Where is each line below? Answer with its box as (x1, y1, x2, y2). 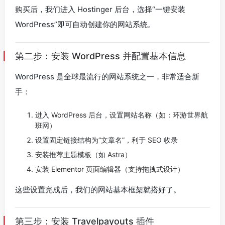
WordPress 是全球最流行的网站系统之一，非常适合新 (15, 72, 199, 81)
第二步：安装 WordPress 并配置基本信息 (15, 51, 186, 61)
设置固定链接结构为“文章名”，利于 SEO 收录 (35, 136, 178, 144)
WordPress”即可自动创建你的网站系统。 (15, 20, 155, 29)
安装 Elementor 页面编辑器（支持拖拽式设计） (35, 165, 184, 173)
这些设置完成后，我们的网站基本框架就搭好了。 (15, 185, 181, 194)
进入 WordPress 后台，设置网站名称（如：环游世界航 (35, 110, 208, 119)
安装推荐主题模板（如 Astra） (35, 150, 132, 159)
